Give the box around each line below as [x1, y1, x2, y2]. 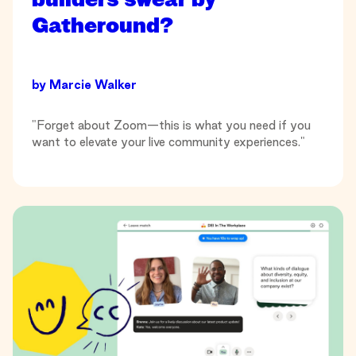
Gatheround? [32, 14, 174, 37]
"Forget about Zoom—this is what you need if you [32, 118, 311, 133]
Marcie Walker [49, 78, 137, 92]
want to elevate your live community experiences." [32, 135, 305, 149]
